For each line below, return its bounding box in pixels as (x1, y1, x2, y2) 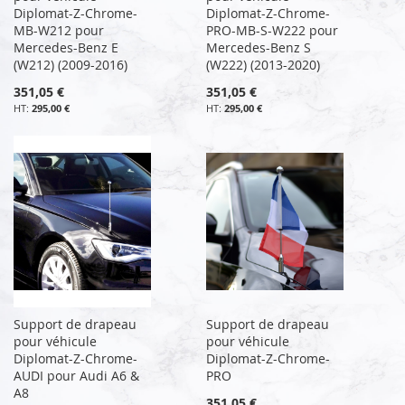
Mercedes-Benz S (206, 38, 312, 56)
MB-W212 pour (14, 21, 104, 39)
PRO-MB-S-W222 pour (206, 21, 339, 39)
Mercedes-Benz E (14, 38, 118, 56)
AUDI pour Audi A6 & (14, 366, 139, 384)
